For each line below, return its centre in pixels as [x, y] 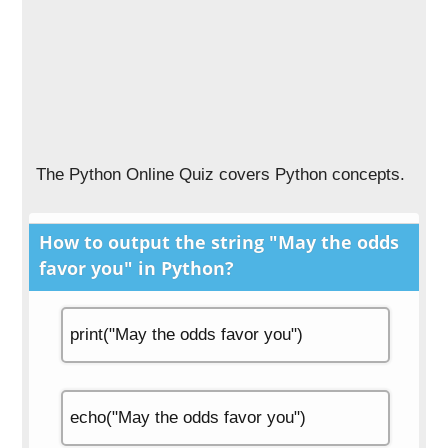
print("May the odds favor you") [186, 334]
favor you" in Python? [137, 268]
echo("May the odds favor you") [187, 417]
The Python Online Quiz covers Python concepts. [221, 174]
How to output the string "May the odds [219, 242]
